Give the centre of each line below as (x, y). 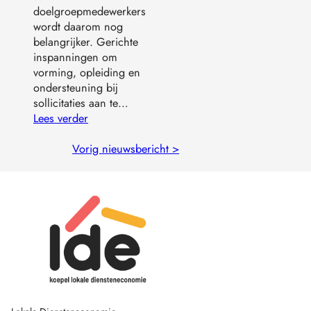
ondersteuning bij (76, 88)
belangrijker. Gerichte (86, 42)
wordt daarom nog (78, 27)
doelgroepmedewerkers (90, 12)
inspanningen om (75, 58)
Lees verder (61, 119)
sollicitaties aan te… (81, 103)
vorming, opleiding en (87, 73)
